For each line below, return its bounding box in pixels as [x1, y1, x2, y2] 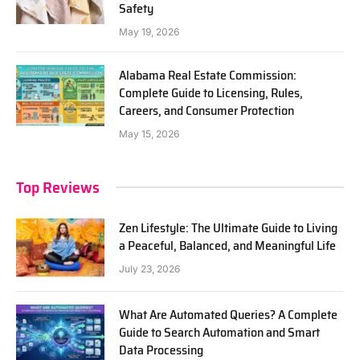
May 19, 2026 [119, 25, 179, 38]
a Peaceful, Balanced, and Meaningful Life [119, 235, 336, 256]
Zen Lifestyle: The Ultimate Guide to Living [119, 217, 337, 238]
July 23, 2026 [119, 262, 180, 275]
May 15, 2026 [119, 127, 179, 140]
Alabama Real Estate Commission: [119, 64, 297, 85]
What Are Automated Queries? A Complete [119, 304, 337, 325]
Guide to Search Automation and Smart [119, 321, 320, 342]
